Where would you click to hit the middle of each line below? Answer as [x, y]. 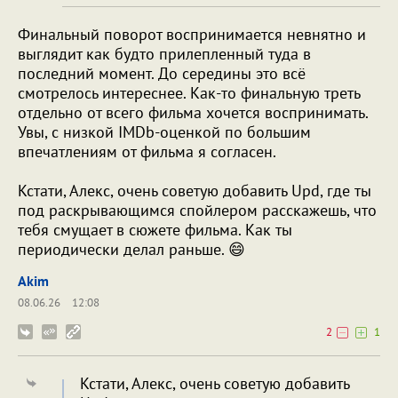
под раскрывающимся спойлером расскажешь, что [197, 210]
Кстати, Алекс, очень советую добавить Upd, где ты [195, 190]
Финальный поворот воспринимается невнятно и [192, 34]
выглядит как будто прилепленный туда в [164, 53]
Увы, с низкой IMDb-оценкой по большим [164, 131]
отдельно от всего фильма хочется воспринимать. [193, 112]
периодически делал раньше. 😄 [131, 249]
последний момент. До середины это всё [162, 73]
